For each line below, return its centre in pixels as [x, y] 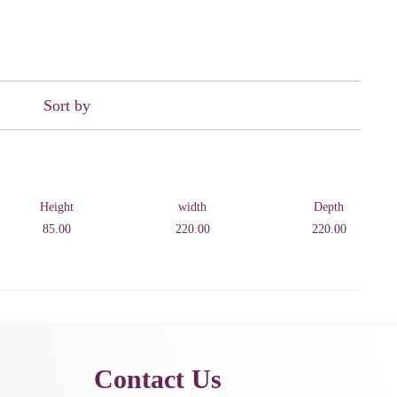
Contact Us [158, 379]
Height [56, 207]
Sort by [67, 105]
